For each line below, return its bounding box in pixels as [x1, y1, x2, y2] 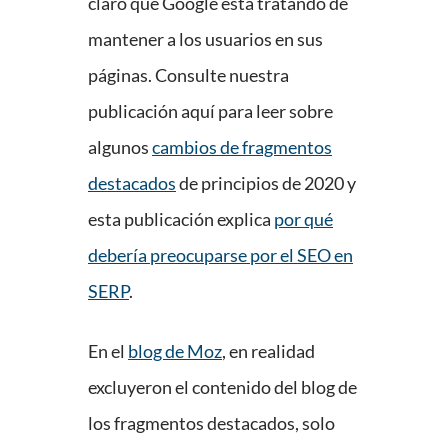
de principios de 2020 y [176, 172, 356, 195]
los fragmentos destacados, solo [88, 412, 335, 435]
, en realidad [222, 340, 315, 363]
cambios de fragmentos [152, 136, 332, 159]
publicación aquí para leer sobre [88, 100, 333, 123]
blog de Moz [128, 340, 222, 363]
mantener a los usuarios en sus [88, 28, 323, 51]
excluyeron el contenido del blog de [88, 376, 357, 399]
